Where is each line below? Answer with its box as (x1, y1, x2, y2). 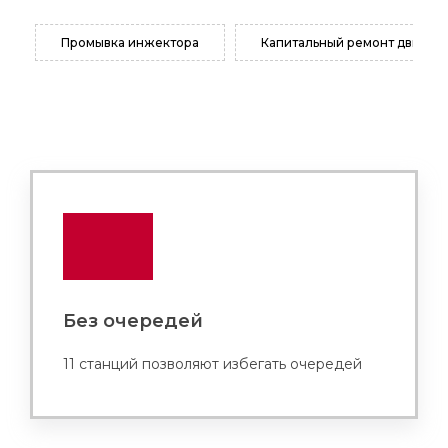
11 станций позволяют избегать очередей (63, 355, 362, 373)
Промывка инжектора (61, 35, 199, 50)
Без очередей (63, 310, 203, 332)
